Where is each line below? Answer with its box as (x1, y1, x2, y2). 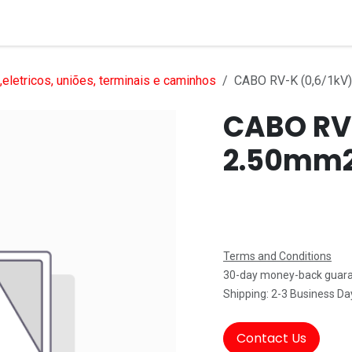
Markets (170, 13, 222, 31)
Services (9, 13, 62, 31)
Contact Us (236, 329, 306, 347)
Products (88, 13, 145, 31)
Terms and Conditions (223, 250, 332, 262)
